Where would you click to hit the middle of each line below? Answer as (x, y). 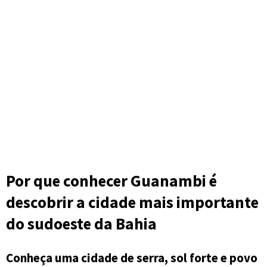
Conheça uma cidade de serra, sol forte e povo (132, 257)
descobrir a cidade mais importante (132, 202)
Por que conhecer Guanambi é (111, 180)
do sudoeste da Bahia (81, 223)
